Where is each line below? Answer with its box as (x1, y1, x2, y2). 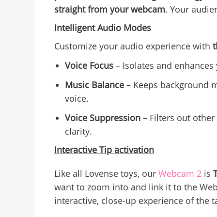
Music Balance (65, 79, 124, 91)
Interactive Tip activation (54, 144, 154, 156)
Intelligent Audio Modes (54, 22, 151, 34)
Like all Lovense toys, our (54, 168, 158, 180)
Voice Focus (65, 60, 113, 72)
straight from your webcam (54, 3, 165, 15)
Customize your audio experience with (54, 40, 213, 52)
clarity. (65, 125, 92, 138)
